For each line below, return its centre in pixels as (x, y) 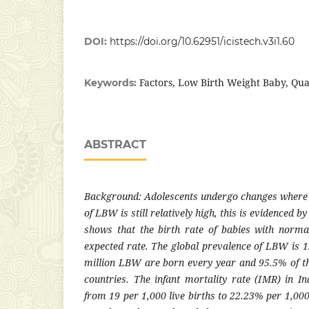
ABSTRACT (115, 144)
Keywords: (112, 82)
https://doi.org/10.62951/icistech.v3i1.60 (202, 41)
